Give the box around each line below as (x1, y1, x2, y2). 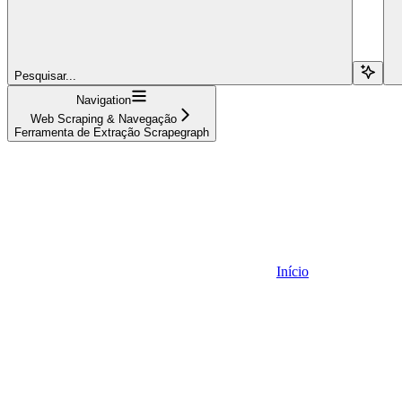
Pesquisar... (14, 68, 76, 83)
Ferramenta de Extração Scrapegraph (14, 125, 209, 139)
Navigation (76, 92, 131, 107)
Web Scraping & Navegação (31, 111, 177, 126)
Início (276, 263, 309, 279)
